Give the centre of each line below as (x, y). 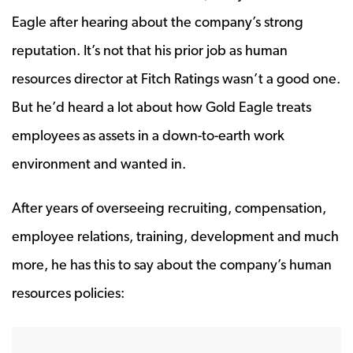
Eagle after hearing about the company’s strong (158, 21)
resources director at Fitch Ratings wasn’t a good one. (176, 78)
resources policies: (68, 292)
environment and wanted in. (99, 163)
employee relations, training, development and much (175, 236)
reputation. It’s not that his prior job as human (150, 50)
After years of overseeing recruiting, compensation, (169, 207)
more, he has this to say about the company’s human (172, 264)
